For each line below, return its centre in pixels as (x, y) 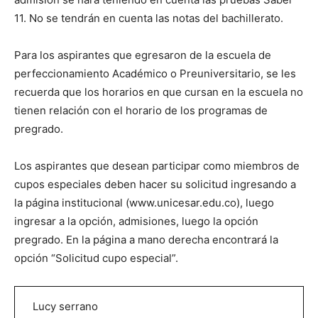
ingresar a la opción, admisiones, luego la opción (136, 221)
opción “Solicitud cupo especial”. (96, 258)
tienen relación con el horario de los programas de (141, 111)
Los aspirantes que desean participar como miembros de (157, 166)
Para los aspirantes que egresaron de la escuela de (143, 55)
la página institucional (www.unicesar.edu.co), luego (144, 203)
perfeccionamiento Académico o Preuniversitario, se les (155, 74)
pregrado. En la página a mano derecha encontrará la (146, 240)
